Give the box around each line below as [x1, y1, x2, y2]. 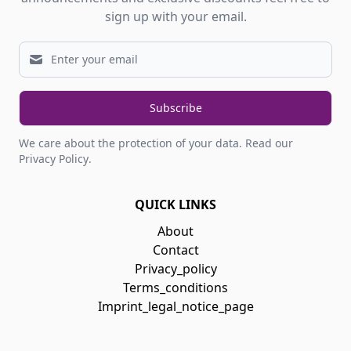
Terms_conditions [123, 278, 228, 296]
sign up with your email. [104, 7, 247, 25]
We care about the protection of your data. [19, 135, 245, 150]
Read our [245, 135, 293, 150]
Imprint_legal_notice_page [97, 297, 254, 315]
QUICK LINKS [135, 195, 216, 213]
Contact [152, 241, 199, 259]
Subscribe [149, 100, 202, 115]
